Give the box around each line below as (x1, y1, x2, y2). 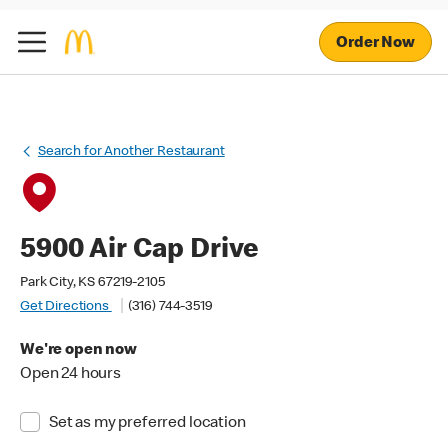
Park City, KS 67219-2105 (20, 276, 165, 290)
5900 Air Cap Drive (20, 237, 259, 265)
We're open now (20, 343, 137, 359)
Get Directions (20, 300, 112, 314)
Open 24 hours (20, 367, 122, 383)
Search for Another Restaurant (38, 145, 225, 159)
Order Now (336, 35, 415, 52)
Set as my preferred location (48, 416, 246, 432)
